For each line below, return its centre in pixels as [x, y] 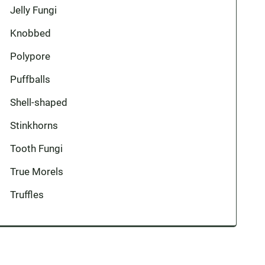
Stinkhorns [34, 125]
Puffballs [30, 79]
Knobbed [31, 33]
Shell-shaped [39, 102]
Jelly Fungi [34, 10]
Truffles [27, 195]
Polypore [30, 56]
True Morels [37, 172]
